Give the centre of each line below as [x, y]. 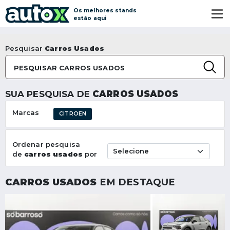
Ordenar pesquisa [46, 145]
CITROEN [73, 114]
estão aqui [90, 18]
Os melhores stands [105, 11]
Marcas [26, 113]
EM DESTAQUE [136, 182]
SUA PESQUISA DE [49, 94]
